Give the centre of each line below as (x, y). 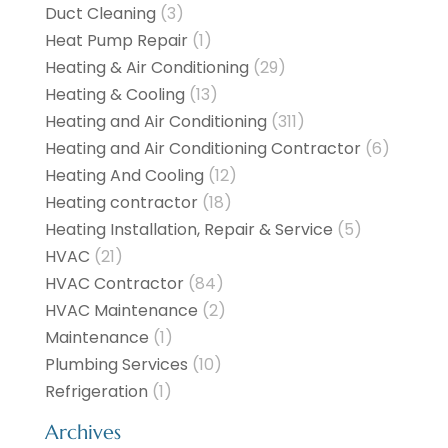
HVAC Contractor (114, 284)
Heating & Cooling (114, 95)
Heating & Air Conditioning (146, 68)
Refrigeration (96, 392)
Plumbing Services (116, 365)
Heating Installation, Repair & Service (188, 230)
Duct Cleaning (100, 14)
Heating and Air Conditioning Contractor (202, 149)
